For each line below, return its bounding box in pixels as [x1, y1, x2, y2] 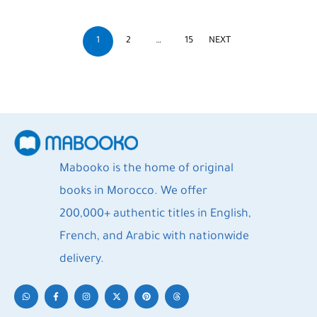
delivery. [59, 253, 104, 266]
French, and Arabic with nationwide [59, 231, 249, 243]
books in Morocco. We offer [59, 185, 207, 198]
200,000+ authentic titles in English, [59, 208, 251, 221]
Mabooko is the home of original [59, 163, 234, 175]
